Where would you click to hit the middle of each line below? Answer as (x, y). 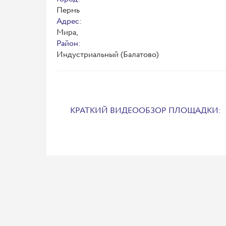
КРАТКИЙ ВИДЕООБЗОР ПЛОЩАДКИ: (146, 111)
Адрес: (69, 22)
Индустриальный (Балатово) (108, 55)
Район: (69, 44)
